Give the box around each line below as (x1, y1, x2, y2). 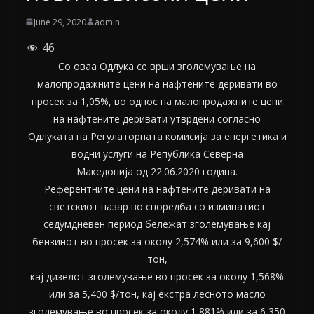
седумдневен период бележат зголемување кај (43, 217, 271, 231)
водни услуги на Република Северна (71, 146, 243, 161)
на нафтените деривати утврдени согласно (53, 111, 261, 125)
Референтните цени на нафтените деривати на (43, 182, 271, 196)
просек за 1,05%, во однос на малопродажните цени (31, 94, 283, 108)
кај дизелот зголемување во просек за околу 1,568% (30, 269, 284, 283)
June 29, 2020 (34, 15, 86, 28)
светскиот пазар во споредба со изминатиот (48, 199, 266, 213)
